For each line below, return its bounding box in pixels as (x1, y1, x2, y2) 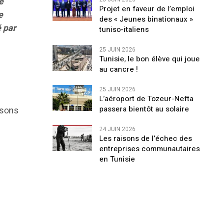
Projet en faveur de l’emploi (99, 3, 194, 14)
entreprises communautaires (99, 143, 200, 154)
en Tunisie (99, 154, 135, 165)
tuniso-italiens (99, 24, 149, 35)
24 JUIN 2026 (99, 125, 136, 134)
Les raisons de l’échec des (99, 133, 192, 144)
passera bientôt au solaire (99, 104, 189, 114)
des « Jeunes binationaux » (99, 14, 193, 25)
